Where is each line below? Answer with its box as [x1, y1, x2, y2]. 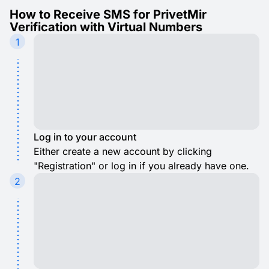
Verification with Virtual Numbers [10, 20, 202, 34]
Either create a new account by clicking [34, 145, 212, 157]
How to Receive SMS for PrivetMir [10, 7, 207, 22]
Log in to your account [34, 131, 136, 143]
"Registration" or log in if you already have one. [34, 160, 249, 172]
